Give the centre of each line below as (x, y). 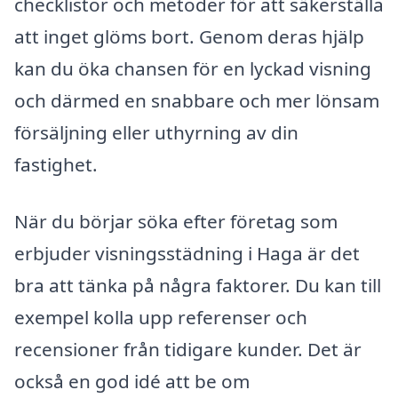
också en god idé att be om (132, 382)
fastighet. (56, 165)
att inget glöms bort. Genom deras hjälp (189, 37)
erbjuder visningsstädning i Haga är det (187, 254)
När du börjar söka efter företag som (176, 222)
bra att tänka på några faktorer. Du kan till (198, 286)
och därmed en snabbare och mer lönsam (197, 101)
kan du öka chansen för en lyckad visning (193, 69)
